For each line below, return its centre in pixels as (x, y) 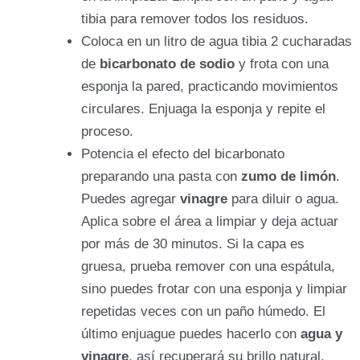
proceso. (107, 131)
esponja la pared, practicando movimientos (210, 86)
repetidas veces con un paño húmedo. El (203, 311)
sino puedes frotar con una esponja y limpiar (214, 288)
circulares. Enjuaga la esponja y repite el (203, 108)
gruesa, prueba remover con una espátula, (208, 266)
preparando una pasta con (161, 176)
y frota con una (284, 63)
